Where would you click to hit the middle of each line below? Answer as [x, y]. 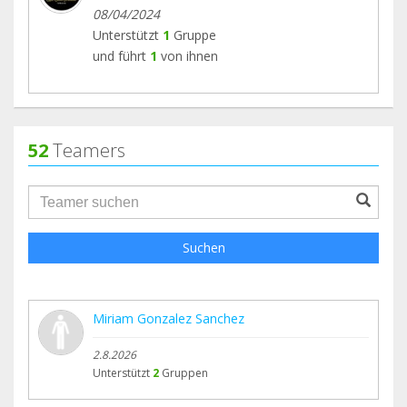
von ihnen [189, 56]
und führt [119, 56]
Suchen [203, 248]
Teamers [87, 151]
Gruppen [185, 373]
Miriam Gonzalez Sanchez [169, 319]
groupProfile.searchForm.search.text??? [172, 195]
